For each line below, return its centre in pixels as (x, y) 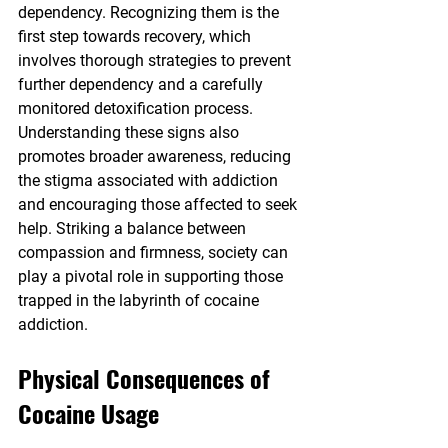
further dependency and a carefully (142, 85)
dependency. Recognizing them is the (150, 13)
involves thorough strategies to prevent (156, 61)
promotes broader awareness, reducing (156, 157)
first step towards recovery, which (136, 37)
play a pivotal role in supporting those (152, 277)
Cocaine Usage (88, 413)
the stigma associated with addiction (150, 181)
